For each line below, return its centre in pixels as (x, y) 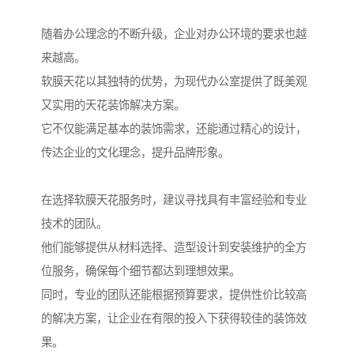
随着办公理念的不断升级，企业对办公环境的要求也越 (174, 34)
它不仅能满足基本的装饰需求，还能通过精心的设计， (174, 128)
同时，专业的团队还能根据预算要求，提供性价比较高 (174, 294)
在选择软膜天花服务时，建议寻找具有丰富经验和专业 (174, 200)
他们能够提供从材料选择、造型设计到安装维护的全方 (174, 247)
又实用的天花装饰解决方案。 (113, 105)
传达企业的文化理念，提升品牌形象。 (135, 152)
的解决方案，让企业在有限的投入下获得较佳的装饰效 (174, 318)
